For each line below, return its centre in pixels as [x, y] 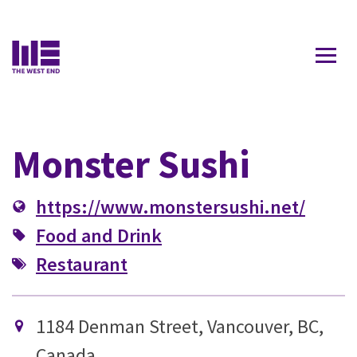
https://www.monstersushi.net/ [171, 207]
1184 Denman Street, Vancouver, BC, [180, 326]
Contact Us [315, 11]
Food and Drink [99, 235]
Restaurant [82, 264]
